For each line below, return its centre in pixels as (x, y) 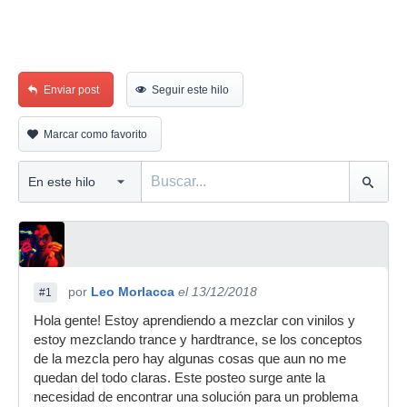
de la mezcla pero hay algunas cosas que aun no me (190, 359)
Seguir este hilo (190, 90)
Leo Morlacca (133, 292)
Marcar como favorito (95, 134)
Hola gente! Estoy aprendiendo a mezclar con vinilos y (194, 321)
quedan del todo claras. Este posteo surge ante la (179, 378)
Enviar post (71, 90)
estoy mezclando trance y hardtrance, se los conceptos (198, 340)
